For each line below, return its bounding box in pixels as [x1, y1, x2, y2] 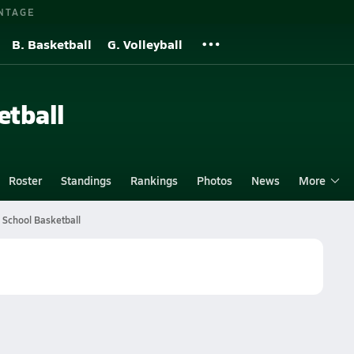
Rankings [130, 172, 178, 188]
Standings [60, 172, 111, 188]
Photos [196, 172, 232, 188]
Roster [8, 172, 42, 188]
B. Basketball [12, 35, 92, 53]
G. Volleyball [107, 35, 183, 53]
